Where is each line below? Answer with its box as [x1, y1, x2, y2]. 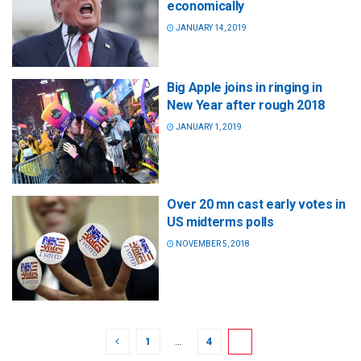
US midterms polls [167, 214, 274, 230]
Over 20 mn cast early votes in [167, 196, 346, 212]
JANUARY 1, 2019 [174, 122, 242, 131]
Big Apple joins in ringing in [167, 79, 322, 95]
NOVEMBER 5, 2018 [174, 239, 250, 248]
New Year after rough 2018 [167, 97, 325, 113]
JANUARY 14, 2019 [174, 23, 247, 32]
